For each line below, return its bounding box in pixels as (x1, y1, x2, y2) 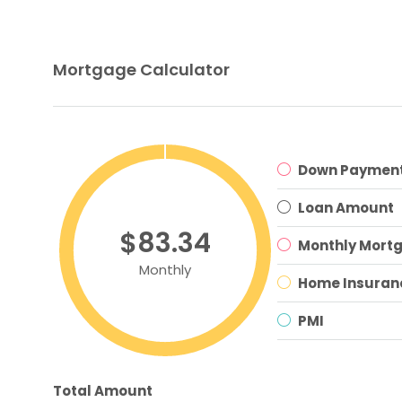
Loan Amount (298, 197, 394, 217)
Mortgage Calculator (53, 57, 230, 81)
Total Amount (53, 380, 153, 400)
